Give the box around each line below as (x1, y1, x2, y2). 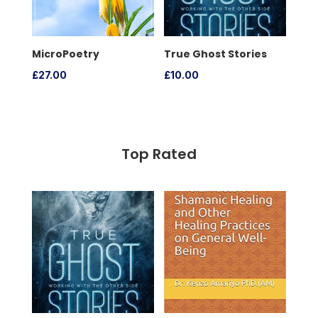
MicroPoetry (31, 47, 99, 62)
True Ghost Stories (164, 47, 268, 62)
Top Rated (121, 144, 197, 165)
